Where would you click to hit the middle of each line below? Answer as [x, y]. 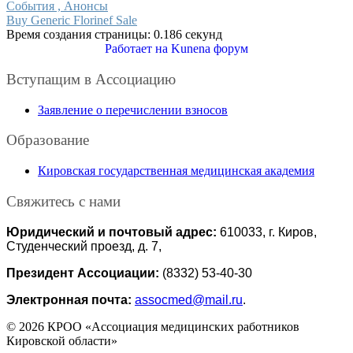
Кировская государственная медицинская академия [176, 171]
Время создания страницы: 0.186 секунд [114, 35]
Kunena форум [210, 49]
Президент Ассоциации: [83, 273]
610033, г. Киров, [267, 232]
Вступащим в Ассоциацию [91, 79]
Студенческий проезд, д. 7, [84, 246]
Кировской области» [62, 340]
